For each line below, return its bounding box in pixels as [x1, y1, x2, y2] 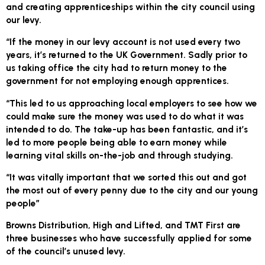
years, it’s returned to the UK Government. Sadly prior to [6, 49, 248, 61]
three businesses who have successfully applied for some [6, 232, 253, 244]
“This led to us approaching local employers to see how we [6, 97, 258, 109]
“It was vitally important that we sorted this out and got [6, 172, 247, 183]
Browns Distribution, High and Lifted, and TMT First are [6, 219, 241, 231]
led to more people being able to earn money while [6, 136, 228, 148]
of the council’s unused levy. [6, 245, 131, 257]
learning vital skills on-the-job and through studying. [6, 149, 238, 161]
